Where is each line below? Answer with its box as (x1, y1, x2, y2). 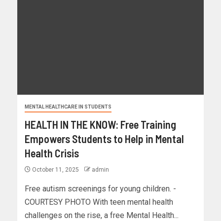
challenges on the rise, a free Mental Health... (25, 210, 179, 220)
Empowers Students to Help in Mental (25, 132, 184, 145)
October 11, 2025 (31, 166, 80, 173)
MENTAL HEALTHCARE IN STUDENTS (25, 104, 111, 110)
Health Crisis (25, 146, 79, 159)
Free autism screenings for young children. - (25, 184, 176, 193)
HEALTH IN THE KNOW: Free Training (25, 117, 176, 131)
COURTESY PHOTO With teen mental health (25, 197, 173, 207)
